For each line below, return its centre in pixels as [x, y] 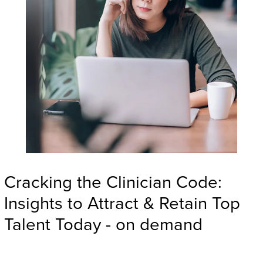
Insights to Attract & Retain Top [122, 204]
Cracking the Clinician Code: [113, 183]
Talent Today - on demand [103, 225]
